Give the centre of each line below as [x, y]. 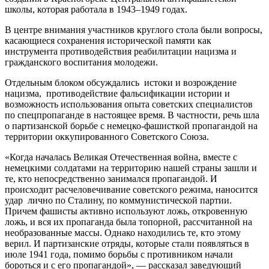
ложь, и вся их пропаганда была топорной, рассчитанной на [128, 222]
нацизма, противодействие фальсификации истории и [117, 93]
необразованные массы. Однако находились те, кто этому [123, 232]
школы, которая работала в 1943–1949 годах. [96, 9]
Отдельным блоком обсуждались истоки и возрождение [121, 82]
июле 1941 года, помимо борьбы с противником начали [119, 254]
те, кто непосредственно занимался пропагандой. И [111, 178]
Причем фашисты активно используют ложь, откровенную [126, 211]
